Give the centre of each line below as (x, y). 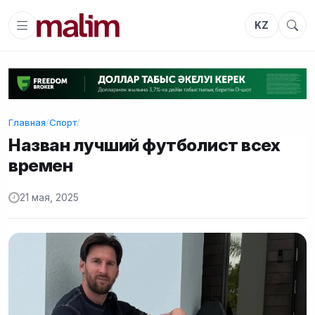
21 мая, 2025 (49, 198)
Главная (27, 122)
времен (41, 165)
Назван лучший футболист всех (144, 144)
